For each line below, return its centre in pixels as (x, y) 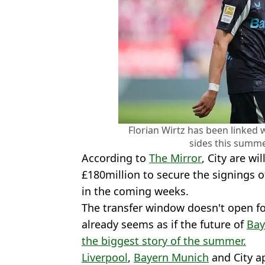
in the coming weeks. (135, 191)
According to (115, 158)
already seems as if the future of (164, 224)
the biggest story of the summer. (164, 240)
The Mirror (175, 158)
